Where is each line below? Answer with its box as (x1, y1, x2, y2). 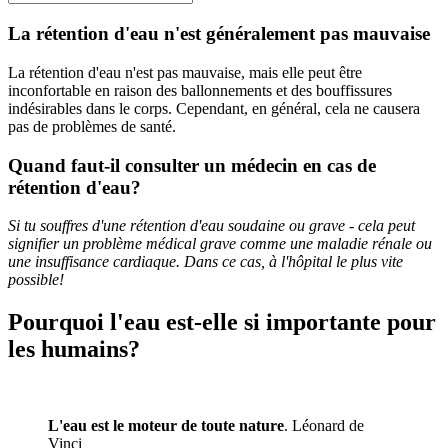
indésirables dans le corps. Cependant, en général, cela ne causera (8, 99, 420, 117)
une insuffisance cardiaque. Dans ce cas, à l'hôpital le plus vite (8, 253, 403, 271)
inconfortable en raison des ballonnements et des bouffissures (8, 81, 392, 99)
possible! (8, 271, 64, 289)
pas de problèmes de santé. (8, 117, 176, 135)
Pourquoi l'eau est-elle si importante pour (8, 309, 436, 336)
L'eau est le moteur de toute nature (48, 417, 284, 435)
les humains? (8, 336, 140, 363)
